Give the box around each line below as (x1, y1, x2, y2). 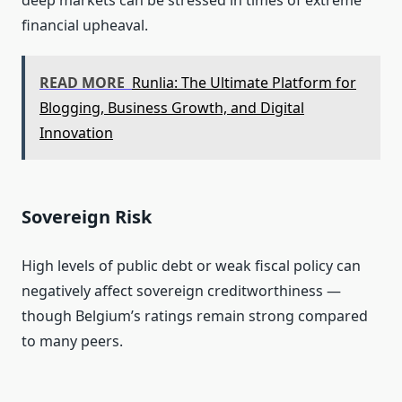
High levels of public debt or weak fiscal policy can (22, 256, 361, 276)
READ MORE (39, 73, 125, 93)
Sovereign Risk (22, 205, 152, 230)
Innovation (39, 123, 113, 144)
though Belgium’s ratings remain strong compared (22, 306, 368, 327)
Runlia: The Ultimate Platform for (132, 73, 356, 93)
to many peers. (22, 331, 123, 352)
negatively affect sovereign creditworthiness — (22, 281, 341, 301)
